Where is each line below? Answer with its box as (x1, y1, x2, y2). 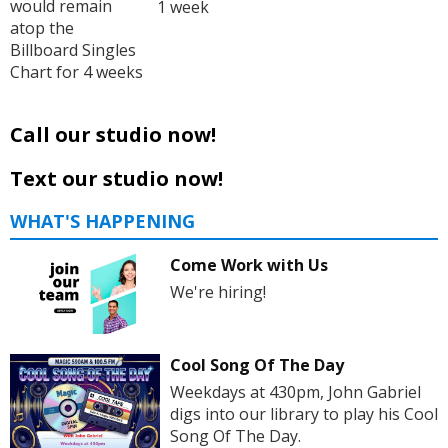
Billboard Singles (10, 39, 136, 62)
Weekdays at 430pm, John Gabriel (169, 380, 421, 403)
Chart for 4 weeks (10, 61, 143, 84)
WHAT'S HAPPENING (10, 209, 195, 234)
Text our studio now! (10, 165, 223, 193)
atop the (10, 17, 74, 40)
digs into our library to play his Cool (169, 402, 438, 425)
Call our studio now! (10, 121, 216, 149)
